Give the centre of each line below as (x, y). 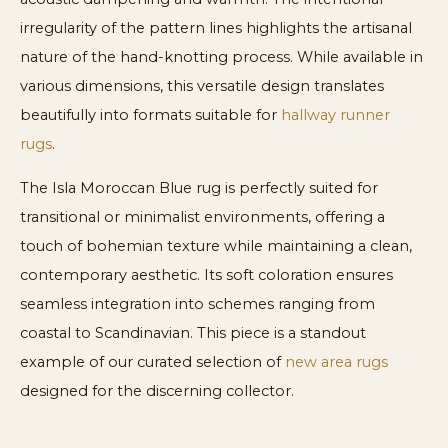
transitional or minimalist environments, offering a (202, 216)
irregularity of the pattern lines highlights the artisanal (216, 28)
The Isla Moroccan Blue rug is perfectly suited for (199, 187)
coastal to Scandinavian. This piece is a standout (193, 332)
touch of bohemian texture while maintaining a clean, (216, 245)
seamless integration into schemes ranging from (197, 303)
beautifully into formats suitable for (150, 115)
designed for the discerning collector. (157, 390)
